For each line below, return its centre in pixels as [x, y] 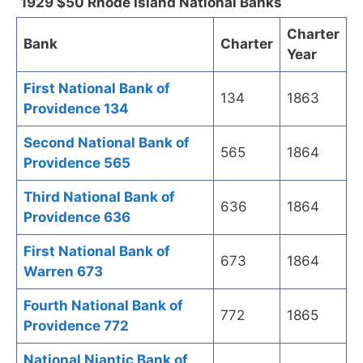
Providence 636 [77, 218]
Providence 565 [77, 163]
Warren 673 [63, 272]
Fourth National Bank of [103, 306]
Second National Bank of [107, 143]
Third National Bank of [99, 197]
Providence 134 [76, 109]
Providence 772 [76, 326]
